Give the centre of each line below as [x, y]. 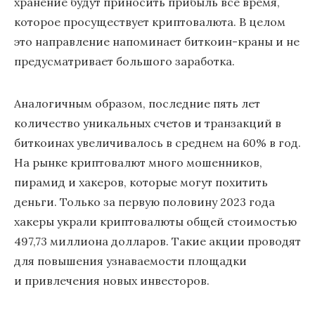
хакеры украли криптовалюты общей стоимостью [155, 221]
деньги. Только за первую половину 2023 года [144, 202]
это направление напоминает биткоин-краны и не [157, 41]
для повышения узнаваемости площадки [130, 261]
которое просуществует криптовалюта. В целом [150, 22]
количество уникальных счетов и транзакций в [148, 123]
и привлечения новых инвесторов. [112, 281]
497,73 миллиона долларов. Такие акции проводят [157, 241]
